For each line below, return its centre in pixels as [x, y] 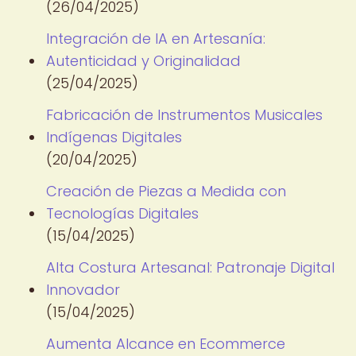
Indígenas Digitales [114, 137]
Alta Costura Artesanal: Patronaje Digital [190, 267]
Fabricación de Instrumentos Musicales [184, 115]
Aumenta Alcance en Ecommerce [166, 344]
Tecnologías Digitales [122, 213]
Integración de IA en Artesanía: [156, 39]
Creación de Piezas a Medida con [166, 191]
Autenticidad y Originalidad [143, 61]
